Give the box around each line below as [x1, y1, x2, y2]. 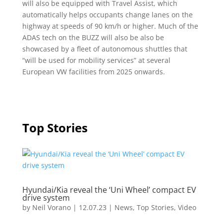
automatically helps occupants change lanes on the [22, 10, 193, 19]
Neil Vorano [32, 203, 71, 212]
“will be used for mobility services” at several [22, 55, 170, 65]
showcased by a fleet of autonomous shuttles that [22, 44, 187, 54]
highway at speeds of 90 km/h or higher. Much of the [22, 21, 198, 31]
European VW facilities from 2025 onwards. [22, 67, 165, 76]
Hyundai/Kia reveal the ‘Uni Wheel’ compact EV [22, 184, 196, 195]
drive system [22, 192, 70, 203]
